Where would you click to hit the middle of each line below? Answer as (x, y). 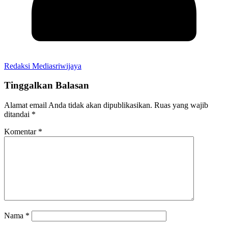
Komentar (21, 132)
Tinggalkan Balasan (47, 85)
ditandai (18, 114)
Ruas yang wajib (181, 105)
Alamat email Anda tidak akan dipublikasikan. (78, 105)
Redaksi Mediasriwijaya (43, 66)
